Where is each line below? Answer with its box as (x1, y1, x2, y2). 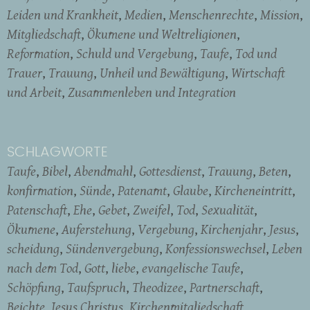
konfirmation (7, 181, 73, 201)
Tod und (235, 44, 277, 64)
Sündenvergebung (66, 239, 159, 259)
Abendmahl (74, 161, 133, 181)
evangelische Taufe (142, 258, 240, 278)
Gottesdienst (139, 161, 201, 181)
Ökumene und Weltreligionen (87, 24, 237, 44)
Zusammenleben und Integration (68, 82, 236, 102)
